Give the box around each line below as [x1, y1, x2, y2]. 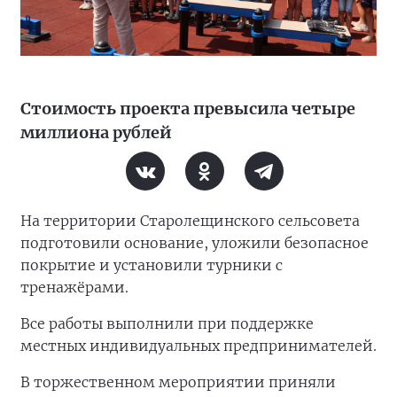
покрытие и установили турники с [20, 256, 283, 275]
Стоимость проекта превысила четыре [20, 98, 355, 120]
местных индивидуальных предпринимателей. [20, 337, 377, 355]
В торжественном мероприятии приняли [20, 373, 336, 392]
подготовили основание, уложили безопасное [20, 234, 369, 253]
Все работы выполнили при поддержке [20, 315, 314, 333]
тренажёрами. [20, 278, 128, 297]
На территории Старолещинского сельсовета [20, 212, 360, 230]
